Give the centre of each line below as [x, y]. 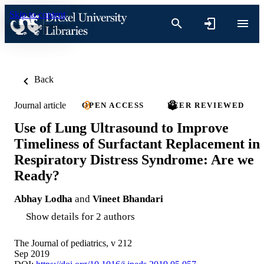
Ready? [37, 175]
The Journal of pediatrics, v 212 [73, 243]
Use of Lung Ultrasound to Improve [121, 128]
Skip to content [37, 14]
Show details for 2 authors [80, 216]
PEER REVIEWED [206, 105]
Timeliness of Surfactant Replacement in [137, 143]
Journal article [40, 105]
